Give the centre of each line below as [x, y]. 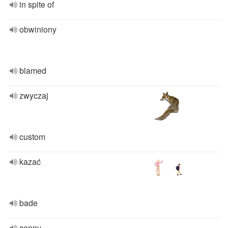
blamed [33, 70]
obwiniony [38, 29]
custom [32, 137]
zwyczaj [34, 95]
